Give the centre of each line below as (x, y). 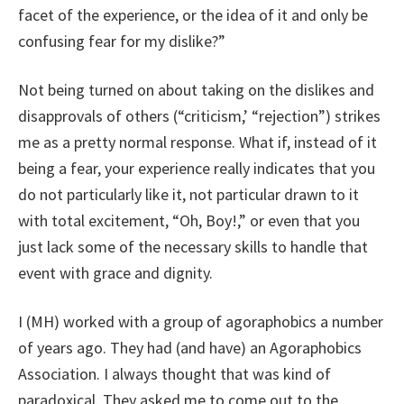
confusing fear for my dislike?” (122, 41)
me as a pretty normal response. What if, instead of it (197, 142)
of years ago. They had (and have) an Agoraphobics (190, 348)
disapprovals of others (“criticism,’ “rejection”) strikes (199, 116)
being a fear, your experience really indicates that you (197, 168)
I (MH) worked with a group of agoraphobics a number (201, 321)
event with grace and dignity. (115, 273)
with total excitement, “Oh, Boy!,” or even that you (189, 220)
